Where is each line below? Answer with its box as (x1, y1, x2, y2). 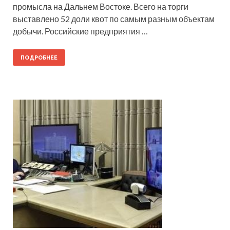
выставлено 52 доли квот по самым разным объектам (13, 14, 215, 24)
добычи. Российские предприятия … (13, 26, 148, 36)
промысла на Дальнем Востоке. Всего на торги (13, 2, 188, 12)
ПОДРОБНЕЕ (21, 54, 57, 61)
